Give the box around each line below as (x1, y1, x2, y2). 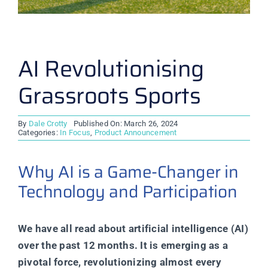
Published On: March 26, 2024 (73, 119, 178, 129)
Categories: (17, 128, 60, 138)
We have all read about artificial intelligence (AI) (17, 223, 248, 235)
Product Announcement (94, 128, 177, 138)
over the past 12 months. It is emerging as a (17, 239, 229, 252)
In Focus (60, 128, 91, 138)
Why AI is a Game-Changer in (17, 159, 239, 185)
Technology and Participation (17, 178, 237, 205)
